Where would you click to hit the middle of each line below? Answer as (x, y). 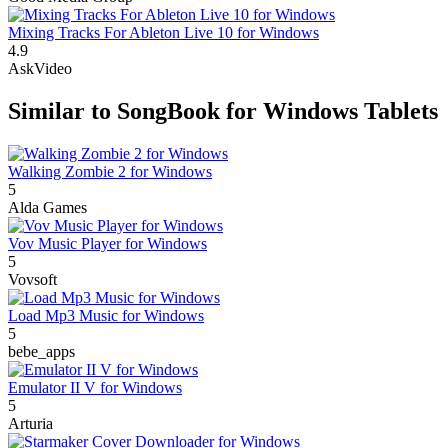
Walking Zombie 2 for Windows (110, 172)
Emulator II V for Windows (95, 388)
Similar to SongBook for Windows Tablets (223, 111)
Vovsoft (32, 280)
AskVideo (40, 69)
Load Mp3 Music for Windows (106, 316)
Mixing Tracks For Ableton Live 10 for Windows (163, 33)
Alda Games (47, 208)
